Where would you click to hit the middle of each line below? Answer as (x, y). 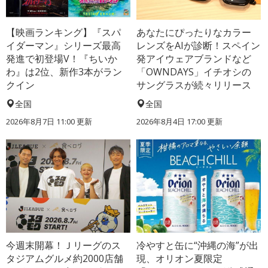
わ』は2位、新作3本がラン (64, 72)
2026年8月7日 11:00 (40, 122)
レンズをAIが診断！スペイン (199, 46)
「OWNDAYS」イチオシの (194, 72)
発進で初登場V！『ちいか (62, 59)
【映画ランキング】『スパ (63, 33)
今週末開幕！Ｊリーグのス (63, 245)
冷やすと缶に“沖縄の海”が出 (198, 245)
